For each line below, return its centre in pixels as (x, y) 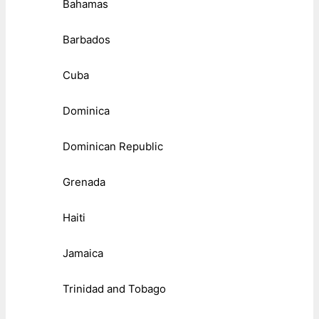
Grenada (84, 182)
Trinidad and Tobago (114, 289)
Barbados (87, 40)
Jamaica (83, 253)
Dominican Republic (113, 147)
